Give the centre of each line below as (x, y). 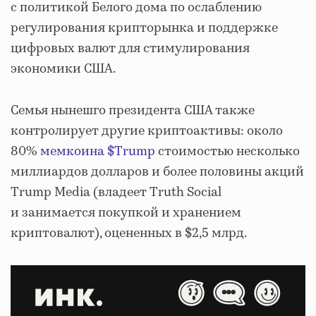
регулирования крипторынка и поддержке (144, 28)
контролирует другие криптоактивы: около (147, 131)
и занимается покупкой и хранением (126, 213)
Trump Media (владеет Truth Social (116, 192)
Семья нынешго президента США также (133, 110)
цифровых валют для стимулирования (130, 48)
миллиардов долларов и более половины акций (157, 172)
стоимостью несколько (227, 151)
